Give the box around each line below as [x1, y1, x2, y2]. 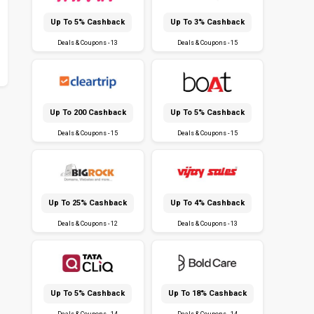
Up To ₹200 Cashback [49, 108, 126, 118]
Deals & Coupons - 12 [57, 220, 118, 228]
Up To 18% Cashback [168, 289, 247, 299]
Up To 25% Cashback [48, 198, 128, 208]
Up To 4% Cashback [170, 198, 245, 208]
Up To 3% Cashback [170, 18, 245, 27]
